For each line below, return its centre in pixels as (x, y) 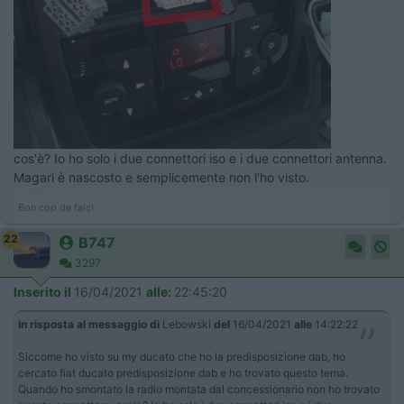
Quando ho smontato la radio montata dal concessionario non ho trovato (199, 389)
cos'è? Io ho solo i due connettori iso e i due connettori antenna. (200, 158)
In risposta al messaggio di (89, 324)
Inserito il (44, 291)
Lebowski (187, 324)
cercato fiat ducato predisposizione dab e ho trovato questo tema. (183, 372)
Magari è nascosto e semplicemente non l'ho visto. (161, 177)
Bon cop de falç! (56, 207)
